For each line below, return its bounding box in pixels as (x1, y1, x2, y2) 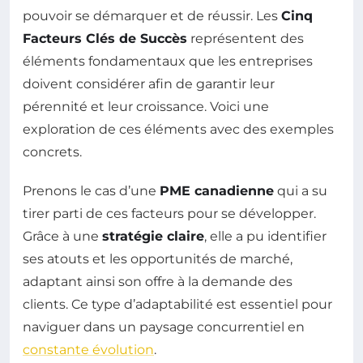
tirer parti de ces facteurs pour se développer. (23, 206, 316, 221)
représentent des (187, 31, 304, 46)
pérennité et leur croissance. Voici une (23, 99, 269, 114)
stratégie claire (102, 228, 204, 244)
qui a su (274, 183, 327, 199)
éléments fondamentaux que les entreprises (23, 53, 313, 69)
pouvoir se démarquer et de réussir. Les (23, 8, 281, 23)
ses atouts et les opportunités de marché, (23, 251, 293, 267)
